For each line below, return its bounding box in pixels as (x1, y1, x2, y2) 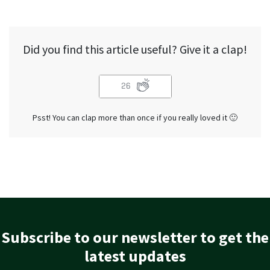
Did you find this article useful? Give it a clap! (23, 42, 247, 57)
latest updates (84, 246, 186, 266)
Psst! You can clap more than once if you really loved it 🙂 (33, 111, 237, 123)
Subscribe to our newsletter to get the (1, 227, 269, 247)
